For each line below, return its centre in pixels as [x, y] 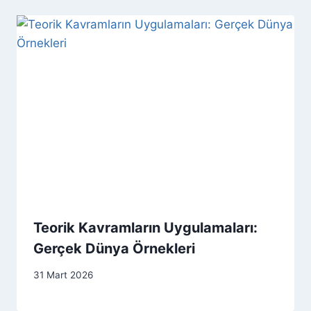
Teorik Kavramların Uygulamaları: [145, 227]
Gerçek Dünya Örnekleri [114, 248]
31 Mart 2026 [63, 275]
